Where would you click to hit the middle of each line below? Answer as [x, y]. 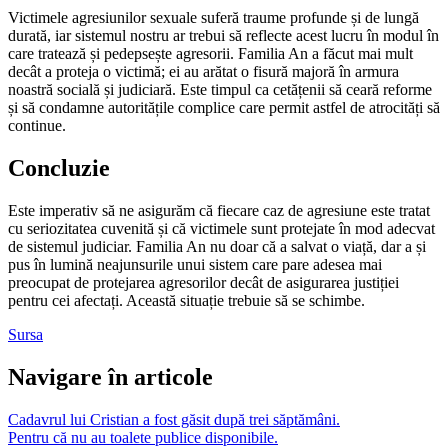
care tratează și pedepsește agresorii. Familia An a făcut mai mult [210, 53]
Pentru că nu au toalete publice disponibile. [143, 437]
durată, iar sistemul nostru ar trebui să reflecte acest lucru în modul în [223, 35]
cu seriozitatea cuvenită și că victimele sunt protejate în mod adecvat [221, 228]
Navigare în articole [110, 376]
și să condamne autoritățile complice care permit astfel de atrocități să [224, 107]
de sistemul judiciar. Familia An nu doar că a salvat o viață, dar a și [217, 246]
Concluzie [59, 167]
